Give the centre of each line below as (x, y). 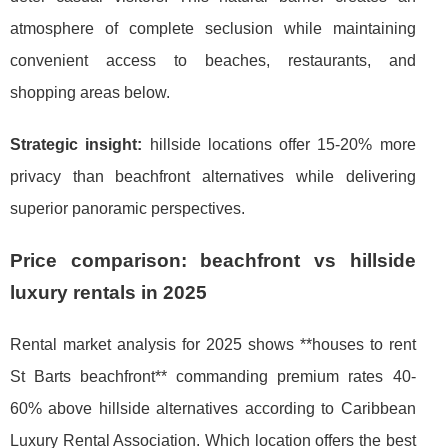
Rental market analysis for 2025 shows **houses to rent (213, 344)
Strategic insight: (76, 144)
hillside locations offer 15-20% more (279, 144)
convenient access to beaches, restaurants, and (213, 60)
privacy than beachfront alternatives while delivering (213, 176)
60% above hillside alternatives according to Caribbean (213, 408)
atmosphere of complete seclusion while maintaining (213, 28)
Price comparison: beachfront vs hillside (213, 260)
